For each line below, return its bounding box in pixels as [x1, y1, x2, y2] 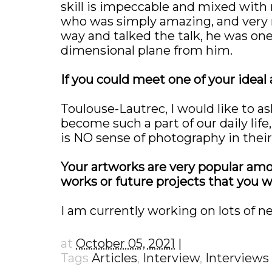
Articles [92, 251, 137, 265]
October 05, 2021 [76, 236, 175, 251]
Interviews [205, 251, 269, 265]
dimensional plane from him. [61, 43, 233, 58]
